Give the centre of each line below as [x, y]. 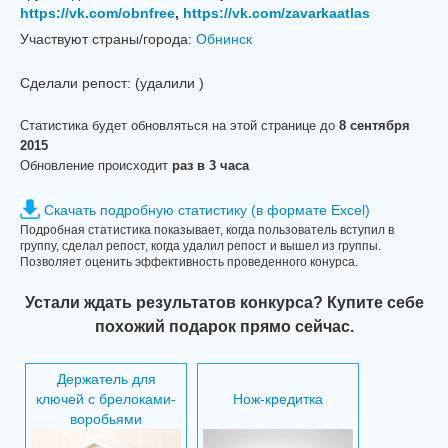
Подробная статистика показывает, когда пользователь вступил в [207, 230]
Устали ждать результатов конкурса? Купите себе [224, 302]
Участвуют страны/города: [106, 39]
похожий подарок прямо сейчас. [224, 326]
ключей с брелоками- [106, 399]
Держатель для [106, 379]
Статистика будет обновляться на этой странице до [179, 125]
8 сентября [374, 125]
